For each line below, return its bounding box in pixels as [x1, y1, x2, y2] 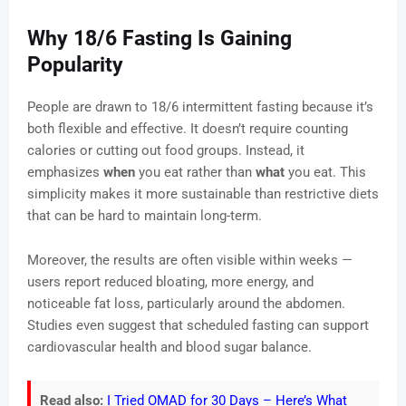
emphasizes [27, 164, 103, 181]
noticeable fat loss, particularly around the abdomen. [27, 295, 345, 313]
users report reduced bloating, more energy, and [27, 274, 314, 291]
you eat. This [285, 164, 366, 181]
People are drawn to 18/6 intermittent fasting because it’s [27, 99, 373, 116]
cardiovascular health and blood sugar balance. [27, 339, 312, 356]
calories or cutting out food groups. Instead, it [27, 142, 304, 159]
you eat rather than [135, 164, 256, 181]
